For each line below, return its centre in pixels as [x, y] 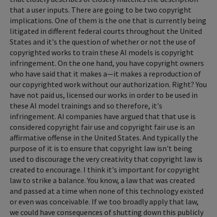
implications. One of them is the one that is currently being [108, 20]
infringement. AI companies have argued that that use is [103, 116]
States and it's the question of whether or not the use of [103, 41]
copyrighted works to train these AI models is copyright [102, 52]
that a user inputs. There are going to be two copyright [101, 9]
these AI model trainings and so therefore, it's [86, 105]
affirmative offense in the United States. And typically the [104, 137]
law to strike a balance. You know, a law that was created [102, 180]
